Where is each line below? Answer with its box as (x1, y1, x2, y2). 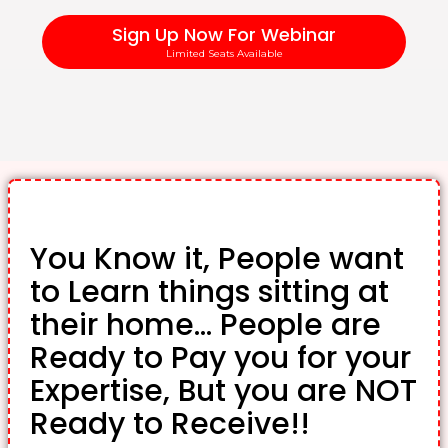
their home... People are (30, 303, 381, 346)
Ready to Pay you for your (30, 336, 411, 379)
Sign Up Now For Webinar (112, 21, 336, 47)
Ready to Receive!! (30, 402, 310, 445)
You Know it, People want (30, 237, 404, 280)
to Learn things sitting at (30, 270, 389, 313)
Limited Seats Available (165, 46, 283, 60)
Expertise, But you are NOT (30, 369, 417, 412)
